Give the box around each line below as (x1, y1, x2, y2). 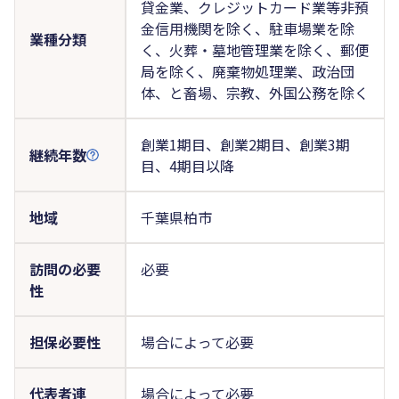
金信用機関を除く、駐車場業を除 (140, 17, 354, 39)
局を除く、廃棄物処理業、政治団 (140, 60, 354, 82)
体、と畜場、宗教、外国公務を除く (140, 81, 369, 103)
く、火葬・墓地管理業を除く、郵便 (140, 38, 369, 61)
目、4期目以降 (140, 154, 234, 176)
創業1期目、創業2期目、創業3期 (140, 133, 350, 155)
